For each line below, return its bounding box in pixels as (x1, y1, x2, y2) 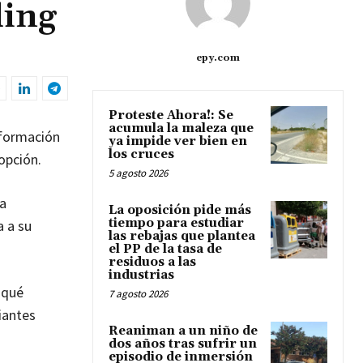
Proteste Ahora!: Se (109, 108, 233, 124)
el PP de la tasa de (109, 241, 222, 258)
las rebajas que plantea (109, 228, 255, 245)
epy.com (196, 52, 240, 65)
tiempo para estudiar (109, 216, 244, 232)
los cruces (109, 147, 174, 163)
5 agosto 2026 (109, 166, 168, 181)
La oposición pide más (109, 203, 251, 219)
